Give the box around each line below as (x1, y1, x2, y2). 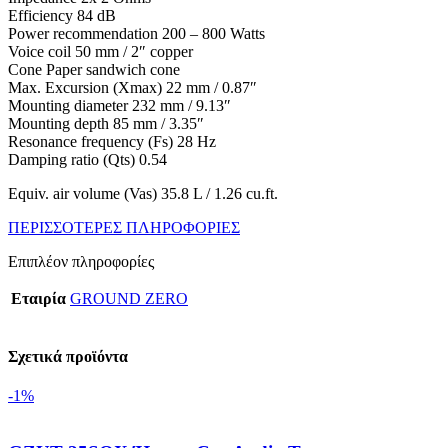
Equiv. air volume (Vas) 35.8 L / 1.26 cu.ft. (8, 184, 278, 202)
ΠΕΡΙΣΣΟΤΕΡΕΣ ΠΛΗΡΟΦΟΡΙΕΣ (8, 218, 240, 236)
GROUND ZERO (70, 289, 188, 307)
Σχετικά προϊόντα (8, 348, 128, 365)
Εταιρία (11, 289, 66, 307)
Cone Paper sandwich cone (8, 60, 180, 78)
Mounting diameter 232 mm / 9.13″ (8, 96, 231, 114)
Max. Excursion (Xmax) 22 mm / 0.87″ (8, 78, 257, 96)
